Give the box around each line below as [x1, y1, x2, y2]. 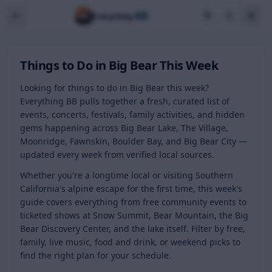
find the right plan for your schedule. [20, 250, 171, 261]
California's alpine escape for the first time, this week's [20, 183, 242, 194]
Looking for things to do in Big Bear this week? [20, 82, 209, 93]
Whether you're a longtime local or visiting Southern [20, 169, 233, 181]
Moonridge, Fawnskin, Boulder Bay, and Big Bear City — [20, 135, 247, 147]
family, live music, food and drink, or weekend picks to [20, 236, 240, 248]
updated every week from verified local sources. [20, 149, 214, 160]
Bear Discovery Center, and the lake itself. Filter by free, [20, 223, 245, 234]
